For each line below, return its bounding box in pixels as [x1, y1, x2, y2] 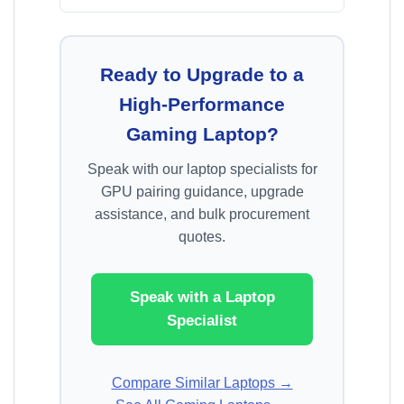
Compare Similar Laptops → [111, 375, 293, 391]
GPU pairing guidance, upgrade [100, 184, 304, 200]
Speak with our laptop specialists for [87, 161, 317, 178]
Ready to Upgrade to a [100, 64, 304, 86]
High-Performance [119, 94, 285, 115]
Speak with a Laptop [129, 289, 275, 307]
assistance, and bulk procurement [95, 207, 309, 223]
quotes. [179, 229, 225, 245]
